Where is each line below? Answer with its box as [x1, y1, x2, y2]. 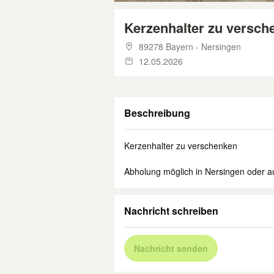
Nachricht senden [134, 242, 208, 254]
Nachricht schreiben [124, 204, 218, 218]
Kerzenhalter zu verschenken [124, 139, 237, 152]
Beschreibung [124, 106, 190, 120]
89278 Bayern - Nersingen [139, 40, 241, 53]
